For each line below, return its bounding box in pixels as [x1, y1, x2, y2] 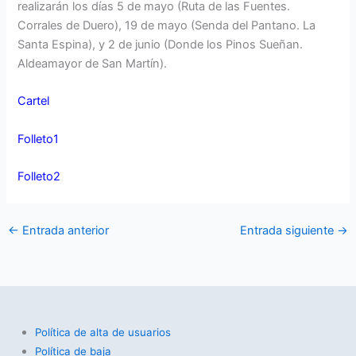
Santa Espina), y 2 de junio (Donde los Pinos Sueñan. [17, 37, 304, 52]
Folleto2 [17, 168, 61, 184]
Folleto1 [17, 131, 60, 146]
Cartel [17, 94, 50, 109]
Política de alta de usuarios [34, 325, 171, 339]
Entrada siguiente [240, 222, 338, 238]
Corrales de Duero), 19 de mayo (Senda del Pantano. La [17, 17, 316, 33]
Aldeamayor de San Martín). [17, 56, 168, 71]
